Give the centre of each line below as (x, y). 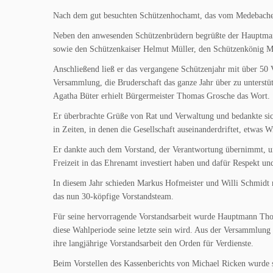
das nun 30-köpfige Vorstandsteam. (113, 197)
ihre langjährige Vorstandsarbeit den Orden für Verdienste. (153, 243)
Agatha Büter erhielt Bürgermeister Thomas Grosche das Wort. (161, 96)
